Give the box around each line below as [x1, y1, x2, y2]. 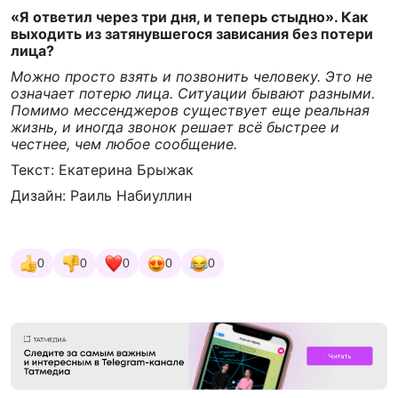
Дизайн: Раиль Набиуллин [11, 187, 192, 204]
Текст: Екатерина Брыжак [11, 161, 194, 179]
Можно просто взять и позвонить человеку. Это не [11, 68, 372, 85]
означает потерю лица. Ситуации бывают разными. [11, 84, 375, 102]
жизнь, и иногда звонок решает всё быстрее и [11, 118, 339, 136]
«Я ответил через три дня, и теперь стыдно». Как [11, 8, 368, 26]
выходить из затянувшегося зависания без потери [11, 25, 373, 43]
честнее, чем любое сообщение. [11, 135, 237, 153]
